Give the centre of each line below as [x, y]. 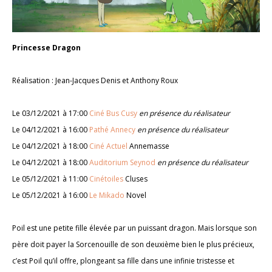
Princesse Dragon [46, 47]
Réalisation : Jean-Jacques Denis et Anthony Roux [95, 80]
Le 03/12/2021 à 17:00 [51, 113]
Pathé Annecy [112, 129]
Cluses [135, 178]
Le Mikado [107, 195]
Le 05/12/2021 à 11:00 [51, 178]
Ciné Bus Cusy [113, 113]
